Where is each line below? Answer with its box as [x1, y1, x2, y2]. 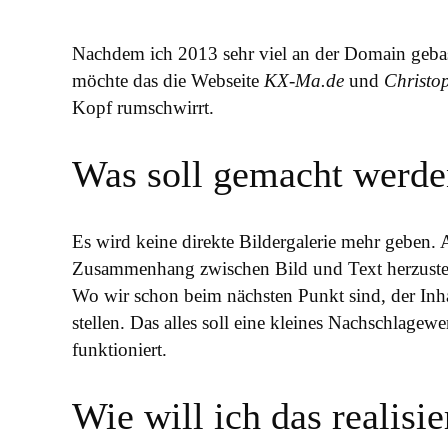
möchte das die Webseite [72, 69, 264, 91]
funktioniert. [72, 339, 167, 361]
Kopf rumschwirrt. [72, 96, 214, 118]
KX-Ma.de [264, 69, 344, 91]
